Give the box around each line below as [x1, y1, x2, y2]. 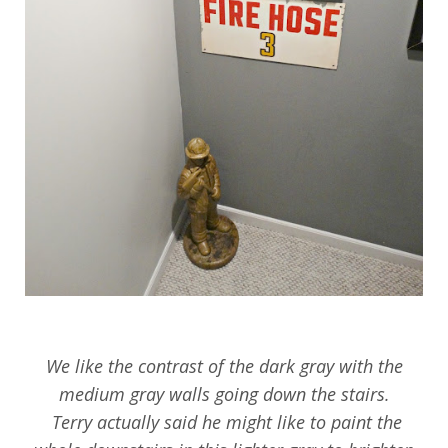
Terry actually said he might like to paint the [46, 410, 402, 435]
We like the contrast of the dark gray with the [45, 354, 403, 379]
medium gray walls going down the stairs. [58, 382, 390, 407]
